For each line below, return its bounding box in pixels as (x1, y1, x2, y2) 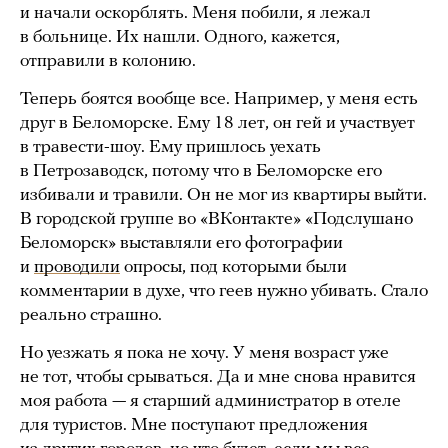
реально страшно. (20, 305, 162, 325)
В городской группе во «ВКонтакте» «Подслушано (20, 209, 413, 229)
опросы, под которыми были (120, 257, 347, 277)
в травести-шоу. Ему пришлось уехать (20, 137, 321, 157)
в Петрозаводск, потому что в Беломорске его (20, 161, 382, 181)
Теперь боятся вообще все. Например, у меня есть (20, 89, 418, 109)
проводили (34, 257, 120, 277)
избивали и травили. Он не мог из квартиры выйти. (20, 185, 427, 205)
